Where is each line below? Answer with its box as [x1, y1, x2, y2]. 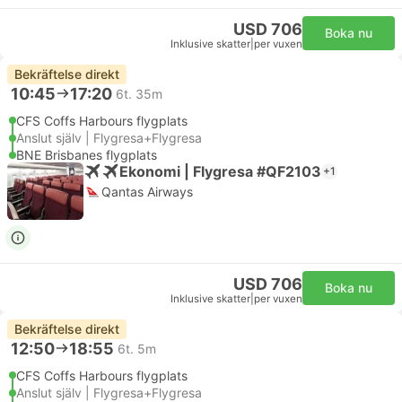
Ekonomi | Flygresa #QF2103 [119, 162, 321, 180]
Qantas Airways [101, 184, 193, 199]
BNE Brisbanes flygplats [16, 147, 157, 162]
